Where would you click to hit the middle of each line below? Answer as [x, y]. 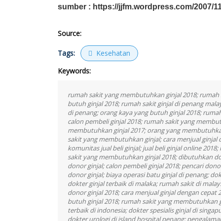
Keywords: [74, 71]
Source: [70, 34]
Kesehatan [112, 53]
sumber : [75, 7]
